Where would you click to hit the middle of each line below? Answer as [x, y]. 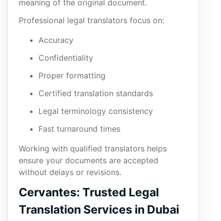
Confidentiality [66, 58]
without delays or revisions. [70, 172]
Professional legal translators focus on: [92, 20]
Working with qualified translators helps [93, 148]
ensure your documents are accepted [89, 160]
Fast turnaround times [79, 129]
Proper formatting [72, 75]
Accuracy [56, 40]
